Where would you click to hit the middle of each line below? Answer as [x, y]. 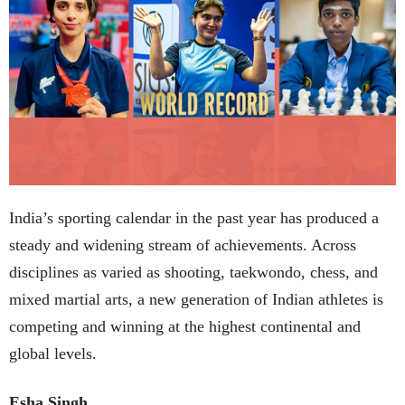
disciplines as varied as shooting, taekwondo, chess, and [193, 272]
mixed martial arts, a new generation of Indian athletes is [196, 299]
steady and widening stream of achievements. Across [183, 245]
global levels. [53, 353]
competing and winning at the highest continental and [185, 326]
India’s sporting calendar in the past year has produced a [194, 217]
